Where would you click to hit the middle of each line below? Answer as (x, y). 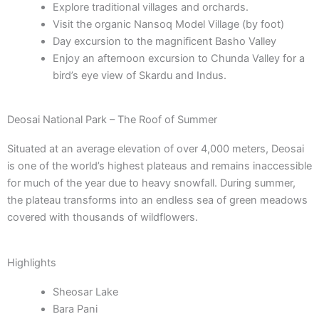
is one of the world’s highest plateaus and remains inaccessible (159, 166)
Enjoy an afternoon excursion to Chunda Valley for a (178, 59)
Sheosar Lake (85, 292)
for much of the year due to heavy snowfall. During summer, (151, 183)
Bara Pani (75, 309)
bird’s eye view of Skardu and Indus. (139, 76)
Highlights (32, 262)
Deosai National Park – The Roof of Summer (112, 120)
